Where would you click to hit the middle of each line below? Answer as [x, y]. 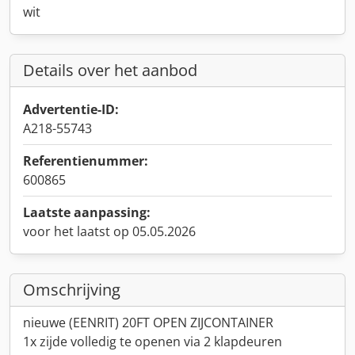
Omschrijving [72, 290]
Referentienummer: [86, 161]
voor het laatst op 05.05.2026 [109, 231]
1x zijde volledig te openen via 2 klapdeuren [153, 342]
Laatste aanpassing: [87, 212]
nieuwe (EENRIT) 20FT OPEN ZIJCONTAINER [148, 323]
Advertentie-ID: [71, 109]
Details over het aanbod [110, 70]
